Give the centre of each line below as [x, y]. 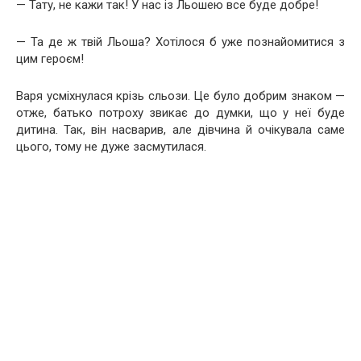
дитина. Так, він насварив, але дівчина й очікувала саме [180, 130]
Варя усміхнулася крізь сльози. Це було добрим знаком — [180, 96]
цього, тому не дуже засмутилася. [111, 147]
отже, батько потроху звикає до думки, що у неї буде [180, 113]
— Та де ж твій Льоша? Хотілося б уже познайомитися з [180, 42]
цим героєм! [50, 59]
